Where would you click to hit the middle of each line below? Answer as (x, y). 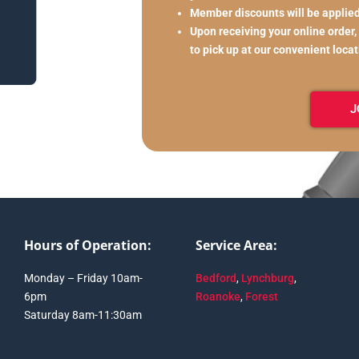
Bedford (216, 278)
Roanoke (218, 297)
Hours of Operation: (87, 246)
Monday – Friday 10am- (83, 278)
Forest (261, 297)
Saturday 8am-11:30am (83, 315)
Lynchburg (267, 278)
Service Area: (236, 246)
